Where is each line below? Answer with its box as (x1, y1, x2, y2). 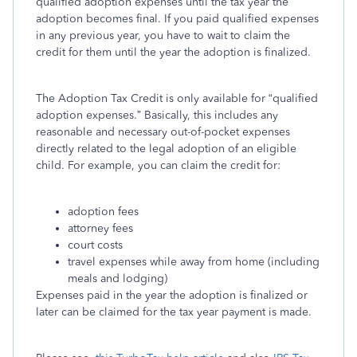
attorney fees (68, 222, 133, 235)
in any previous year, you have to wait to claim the (36, 29, 290, 42)
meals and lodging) (68, 272, 167, 285)
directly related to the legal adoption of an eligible (36, 142, 296, 155)
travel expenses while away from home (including (68, 255, 320, 269)
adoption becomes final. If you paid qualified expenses (36, 12, 319, 25)
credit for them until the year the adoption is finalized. (36, 45, 311, 59)
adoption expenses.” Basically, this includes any (36, 108, 278, 122)
